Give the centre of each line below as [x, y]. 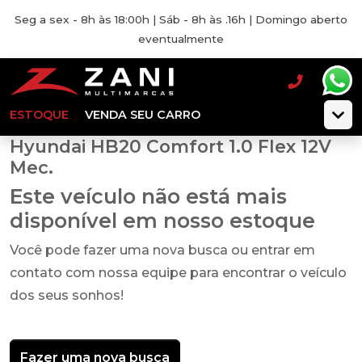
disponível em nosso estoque [162, 221]
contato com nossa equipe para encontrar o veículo [178, 273]
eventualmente [181, 39]
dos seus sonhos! [67, 295]
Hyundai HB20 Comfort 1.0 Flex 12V [170, 146]
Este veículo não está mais [148, 196]
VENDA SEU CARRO [143, 115]
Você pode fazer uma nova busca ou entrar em [162, 250]
